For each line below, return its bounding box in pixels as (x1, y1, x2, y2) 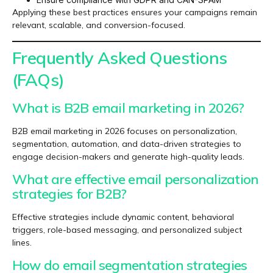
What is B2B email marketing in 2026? (12, 99, 244, 116)
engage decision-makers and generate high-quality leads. (12, 151, 244, 162)
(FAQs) (12, 68, 65, 90)
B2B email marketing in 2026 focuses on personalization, (12, 125, 237, 136)
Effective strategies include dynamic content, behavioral (12, 211, 234, 222)
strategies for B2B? (12, 185, 127, 202)
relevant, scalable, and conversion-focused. (12, 19, 185, 31)
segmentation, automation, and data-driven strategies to (12, 138, 241, 149)
